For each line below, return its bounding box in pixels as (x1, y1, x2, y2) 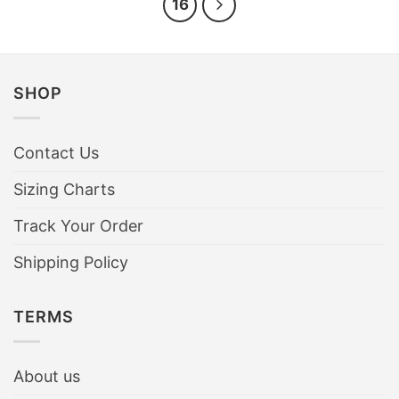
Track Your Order (13, 216, 143, 235)
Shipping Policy (13, 252, 128, 272)
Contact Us (13, 142, 99, 162)
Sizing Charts (13, 179, 115, 199)
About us (13, 366, 80, 386)
